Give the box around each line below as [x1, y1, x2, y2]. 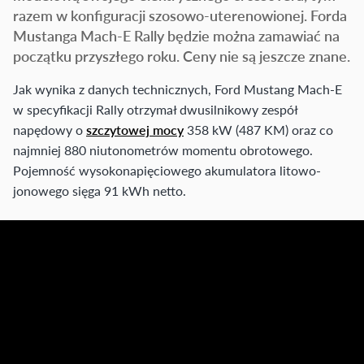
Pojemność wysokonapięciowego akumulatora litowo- [13, 161, 321, 180]
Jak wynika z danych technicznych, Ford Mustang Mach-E [13, 80, 342, 99]
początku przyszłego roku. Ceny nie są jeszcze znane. [13, 45, 350, 67]
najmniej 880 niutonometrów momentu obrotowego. [13, 141, 313, 160]
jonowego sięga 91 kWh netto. [13, 181, 186, 201]
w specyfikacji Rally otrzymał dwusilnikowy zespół [13, 100, 297, 119]
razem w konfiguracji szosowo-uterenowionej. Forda [13, 5, 347, 26]
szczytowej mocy [86, 120, 184, 140]
